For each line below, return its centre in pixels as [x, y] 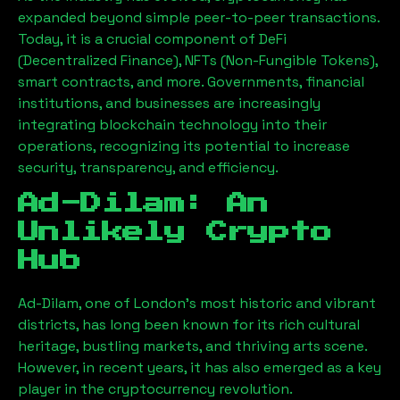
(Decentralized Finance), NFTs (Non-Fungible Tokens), [198, 60]
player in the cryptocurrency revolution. [155, 389]
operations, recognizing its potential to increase [184, 146]
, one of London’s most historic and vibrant [227, 303]
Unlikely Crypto [175, 232]
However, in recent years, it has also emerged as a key [200, 367]
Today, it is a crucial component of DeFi [152, 39]
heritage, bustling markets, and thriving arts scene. [192, 346]
